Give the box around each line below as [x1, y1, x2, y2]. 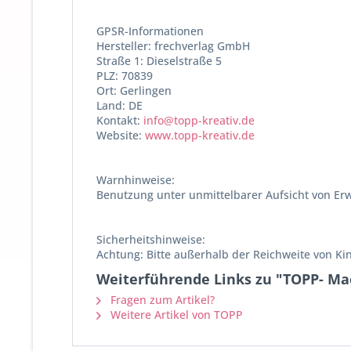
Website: [96, 127, 145, 143]
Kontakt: [96, 112, 143, 128]
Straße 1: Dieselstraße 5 [96, 52, 222, 68]
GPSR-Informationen [96, 23, 204, 38]
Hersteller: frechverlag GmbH [96, 38, 250, 53]
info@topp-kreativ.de [143, 112, 255, 128]
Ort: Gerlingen [96, 82, 172, 98]
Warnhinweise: [96, 172, 175, 187]
